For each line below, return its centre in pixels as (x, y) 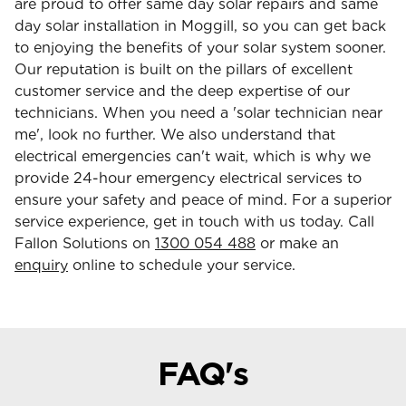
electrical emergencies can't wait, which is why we (193, 156)
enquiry (41, 265)
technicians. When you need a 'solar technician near (198, 112)
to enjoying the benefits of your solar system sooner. (200, 47)
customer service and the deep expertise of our (182, 91)
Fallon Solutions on (85, 243)
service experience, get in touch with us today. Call (194, 221)
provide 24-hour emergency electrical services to (188, 178)
